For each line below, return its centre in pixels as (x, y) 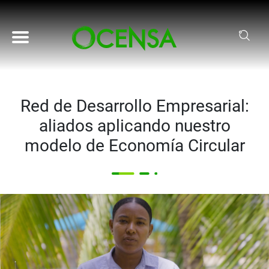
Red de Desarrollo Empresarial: (134, 106)
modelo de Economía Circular (134, 146)
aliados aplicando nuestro (134, 126)
